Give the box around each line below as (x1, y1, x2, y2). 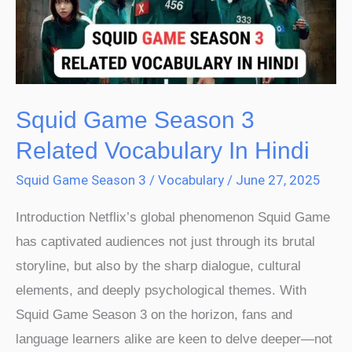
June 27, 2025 (236, 171, 321, 188)
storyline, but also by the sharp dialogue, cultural (16, 258, 301, 274)
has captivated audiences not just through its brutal (16, 234, 315, 250)
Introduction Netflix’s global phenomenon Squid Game (16, 210, 330, 225)
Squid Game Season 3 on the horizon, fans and (16, 307, 292, 323)
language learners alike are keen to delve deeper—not (16, 332, 332, 347)
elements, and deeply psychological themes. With (16, 283, 306, 299)
